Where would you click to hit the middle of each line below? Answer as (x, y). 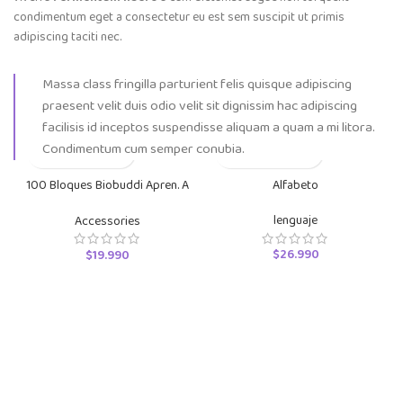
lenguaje (296, 220)
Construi (107, 202)
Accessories (107, 221)
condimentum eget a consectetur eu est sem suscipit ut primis (179, 17)
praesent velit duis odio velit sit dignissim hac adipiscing (200, 106)
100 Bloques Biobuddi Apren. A (107, 185)
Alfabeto (296, 185)
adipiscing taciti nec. (67, 37)
